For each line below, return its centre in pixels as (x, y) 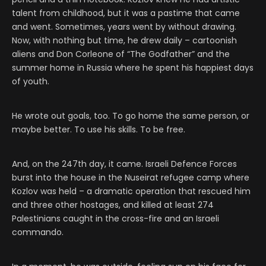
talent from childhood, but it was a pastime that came (126, 13)
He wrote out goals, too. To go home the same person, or (131, 116)
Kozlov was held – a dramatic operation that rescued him (131, 191)
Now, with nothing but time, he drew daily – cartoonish (124, 41)
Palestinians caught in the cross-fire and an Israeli (115, 219)
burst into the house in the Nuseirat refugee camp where (131, 178)
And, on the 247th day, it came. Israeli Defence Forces (124, 164)
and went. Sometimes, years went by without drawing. (124, 27)
